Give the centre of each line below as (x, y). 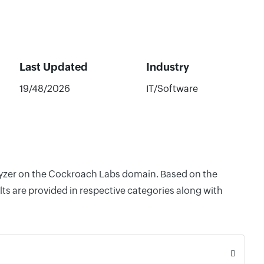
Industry (167, 67)
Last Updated (53, 67)
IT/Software (172, 89)
